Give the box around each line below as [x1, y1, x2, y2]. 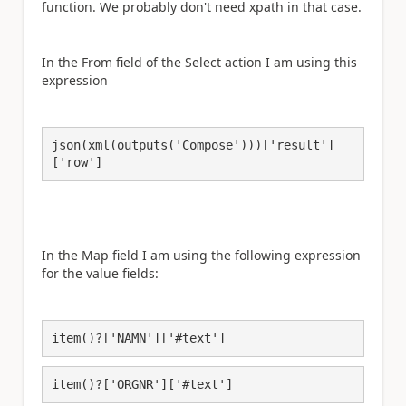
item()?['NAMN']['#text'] [52, 330, 226, 345]
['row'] [52, 155, 102, 169]
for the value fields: [42, 264, 159, 282]
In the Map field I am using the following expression [42, 246, 361, 264]
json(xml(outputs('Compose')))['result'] [52, 138, 334, 152]
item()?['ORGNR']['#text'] [52, 377, 233, 391]
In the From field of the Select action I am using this [42, 53, 357, 71]
